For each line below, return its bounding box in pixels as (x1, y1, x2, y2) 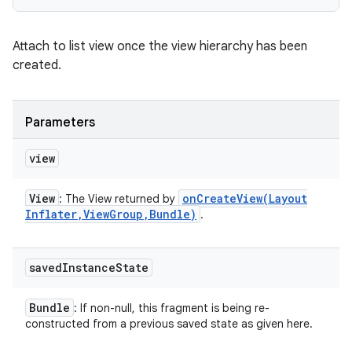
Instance (62, 260, 115, 275)
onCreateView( (182, 191, 269, 206)
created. (13, 57, 61, 73)
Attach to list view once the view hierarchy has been (13, 38, 307, 54)
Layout (269, 191, 307, 206)
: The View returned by (59, 192, 178, 206)
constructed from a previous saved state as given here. (25, 317, 313, 331)
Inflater (25, 207, 77, 222)
